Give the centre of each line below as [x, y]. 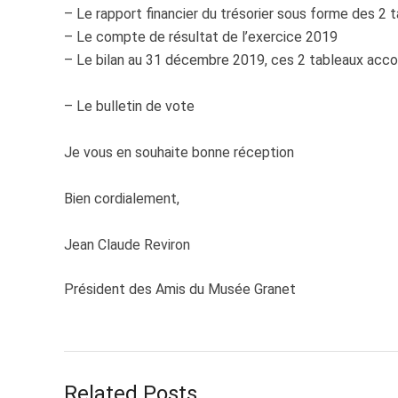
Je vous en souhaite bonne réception [179, 153]
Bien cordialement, [122, 199]
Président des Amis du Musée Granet [180, 290]
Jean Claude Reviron [127, 245]
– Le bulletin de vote [129, 107]
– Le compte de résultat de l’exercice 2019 [201, 37]
